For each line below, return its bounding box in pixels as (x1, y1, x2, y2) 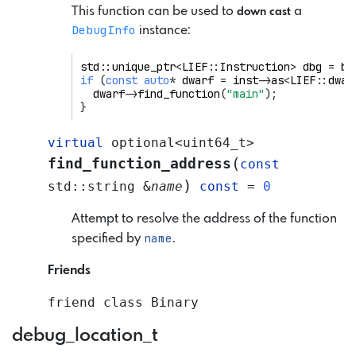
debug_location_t (12, 326, 158, 346)
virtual (48, 134, 103, 150)
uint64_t (183, 134, 246, 150)
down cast (237, 6, 291, 18)
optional (111, 134, 175, 150)
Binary (151, 294, 199, 310)
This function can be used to (72, 5, 237, 19)
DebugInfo (72, 22, 136, 38)
